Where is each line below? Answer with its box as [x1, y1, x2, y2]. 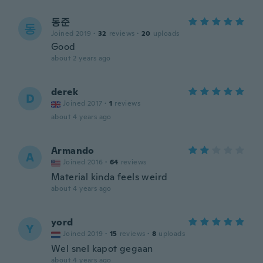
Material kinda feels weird [51, 171, 168, 183]
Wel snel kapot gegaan [51, 242, 153, 255]
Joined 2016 [63, 157, 103, 167]
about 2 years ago [51, 53, 111, 63]
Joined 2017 [63, 99, 103, 108]
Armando [51, 144, 95, 157]
